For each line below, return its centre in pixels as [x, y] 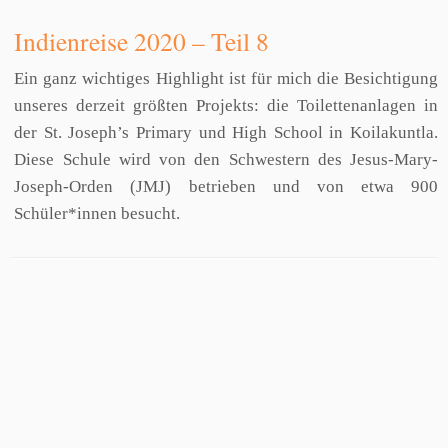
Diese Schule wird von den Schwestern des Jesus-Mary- [226, 159]
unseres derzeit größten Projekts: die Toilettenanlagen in [226, 105]
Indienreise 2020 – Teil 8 [142, 41]
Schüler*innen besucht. [97, 213]
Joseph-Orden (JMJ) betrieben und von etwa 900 [226, 186]
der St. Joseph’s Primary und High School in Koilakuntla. [226, 132]
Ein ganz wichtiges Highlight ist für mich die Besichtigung [226, 78]
